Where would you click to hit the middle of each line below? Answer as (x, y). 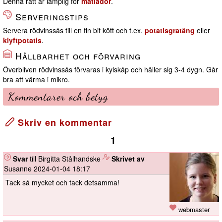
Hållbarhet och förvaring (77, 56)
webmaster (193, 210)
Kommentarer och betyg (58, 97)
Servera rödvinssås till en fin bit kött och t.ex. (74, 30)
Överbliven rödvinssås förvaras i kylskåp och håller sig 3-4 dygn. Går (111, 70)
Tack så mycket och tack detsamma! (62, 183)
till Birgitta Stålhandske (65, 159)
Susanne (19, 169)
